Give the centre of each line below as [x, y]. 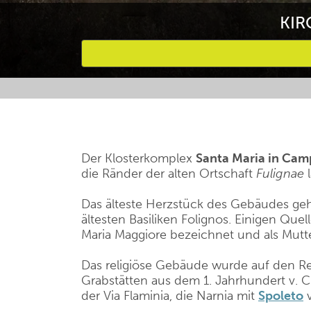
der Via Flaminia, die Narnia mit [170, 296]
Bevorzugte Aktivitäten [162, 97]
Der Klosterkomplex [138, 158]
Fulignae [280, 174]
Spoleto [281, 296]
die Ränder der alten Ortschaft [169, 174]
